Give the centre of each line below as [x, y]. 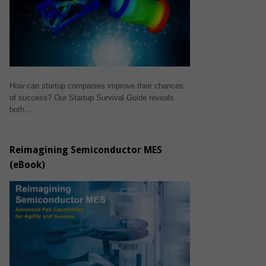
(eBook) [27, 164]
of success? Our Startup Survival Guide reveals [91, 97]
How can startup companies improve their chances [96, 85]
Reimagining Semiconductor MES [85, 150]
